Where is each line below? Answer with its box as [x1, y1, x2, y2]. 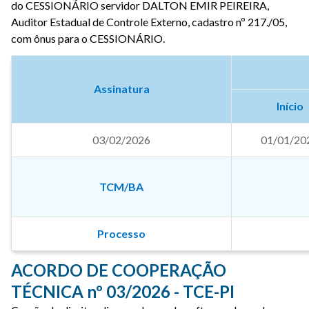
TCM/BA [99, 180, 143, 193]
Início [276, 99, 303, 112]
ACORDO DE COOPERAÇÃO [11, 260, 226, 280]
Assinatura [93, 82, 150, 95]
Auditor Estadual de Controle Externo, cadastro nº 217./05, [11, 15, 287, 28]
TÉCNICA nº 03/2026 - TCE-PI [11, 281, 235, 301]
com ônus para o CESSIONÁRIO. [11, 32, 165, 45]
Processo [97, 227, 146, 240]
